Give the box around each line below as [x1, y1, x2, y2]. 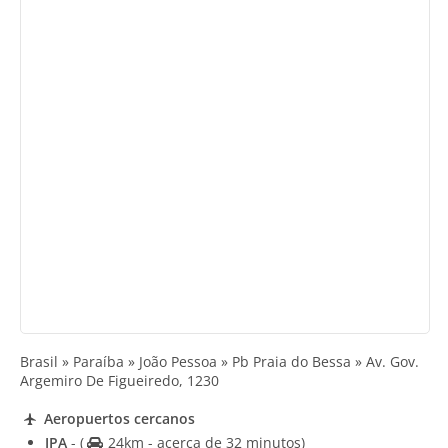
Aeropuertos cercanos [39, 408, 195, 428]
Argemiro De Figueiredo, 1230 [20, 371, 219, 390]
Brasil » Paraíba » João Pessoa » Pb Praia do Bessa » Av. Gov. [20, 352, 419, 371]
